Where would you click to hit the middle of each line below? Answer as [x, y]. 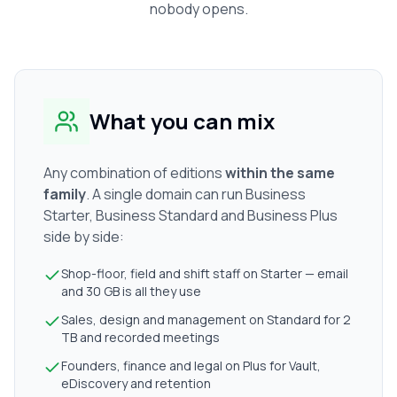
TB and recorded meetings [140, 337]
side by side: [84, 237]
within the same [280, 173]
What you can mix [182, 121]
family [65, 194]
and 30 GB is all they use [131, 291]
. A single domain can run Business [196, 194]
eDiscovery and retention [136, 383]
